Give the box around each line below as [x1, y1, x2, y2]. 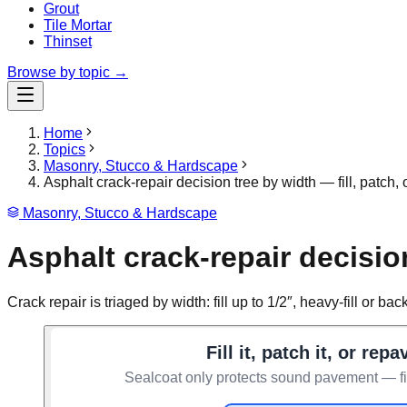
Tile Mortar [44, 17, 112, 33]
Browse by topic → [7, 65, 128, 80]
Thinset [44, 34, 92, 49]
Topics [44, 142, 85, 157]
